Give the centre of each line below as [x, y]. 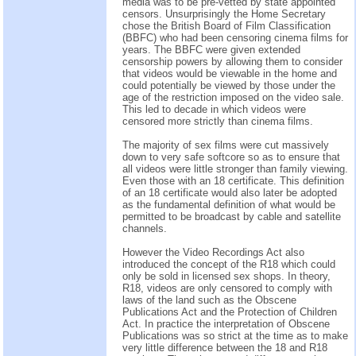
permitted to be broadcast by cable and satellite [232, 216]
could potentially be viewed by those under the [229, 85]
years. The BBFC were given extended [211, 49]
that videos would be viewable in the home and [230, 73]
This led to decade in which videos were [214, 109]
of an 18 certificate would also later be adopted [230, 192]
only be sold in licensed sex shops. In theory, [226, 276]
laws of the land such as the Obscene [209, 300]
